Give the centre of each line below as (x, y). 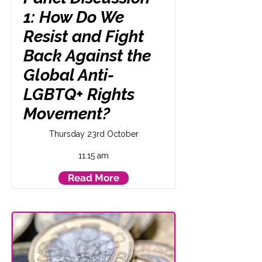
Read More (94, 178)
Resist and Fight (84, 37)
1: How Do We (74, 17)
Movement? (67, 114)
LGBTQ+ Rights (79, 94)
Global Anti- (69, 75)
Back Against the (87, 56)
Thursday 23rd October (94, 134)
